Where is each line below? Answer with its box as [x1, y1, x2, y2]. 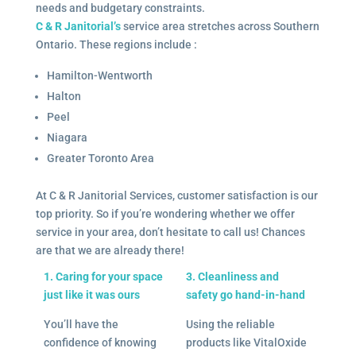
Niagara [46, 130, 87, 144]
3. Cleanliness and [185, 269, 279, 283]
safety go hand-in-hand [185, 288, 305, 301]
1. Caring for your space [43, 269, 163, 283]
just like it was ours [43, 288, 140, 301]
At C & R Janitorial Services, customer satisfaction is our [35, 188, 318, 202]
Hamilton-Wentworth [46, 68, 153, 82]
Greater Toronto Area [46, 151, 154, 164]
